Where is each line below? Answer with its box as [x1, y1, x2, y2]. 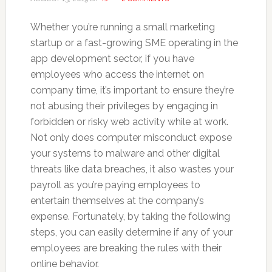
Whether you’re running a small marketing [30, 21, 215, 33]
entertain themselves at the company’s [30, 195, 204, 206]
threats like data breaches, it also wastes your [30, 163, 234, 175]
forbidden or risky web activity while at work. [30, 116, 228, 127]
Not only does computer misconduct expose [30, 132, 232, 143]
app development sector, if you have [30, 53, 194, 64]
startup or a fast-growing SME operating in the [30, 37, 238, 49]
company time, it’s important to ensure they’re [30, 84, 234, 96]
